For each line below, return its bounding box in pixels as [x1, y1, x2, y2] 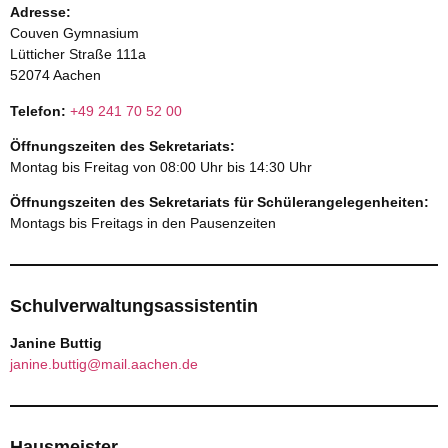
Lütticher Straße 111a [10, 46, 146, 63]
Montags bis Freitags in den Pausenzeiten [10, 215, 276, 232]
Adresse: [10, 4, 71, 21]
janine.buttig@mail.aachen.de [10, 356, 198, 373]
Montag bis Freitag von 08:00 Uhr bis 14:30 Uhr [10, 158, 312, 175]
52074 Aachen [10, 67, 101, 84]
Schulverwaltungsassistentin [10, 296, 258, 317]
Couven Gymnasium [10, 25, 139, 42]
